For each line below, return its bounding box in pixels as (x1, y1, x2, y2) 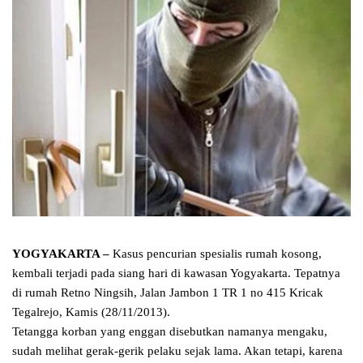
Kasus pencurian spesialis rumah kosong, (109, 247, 322, 261)
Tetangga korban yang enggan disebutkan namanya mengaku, (12, 325, 327, 339)
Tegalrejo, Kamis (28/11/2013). (12, 305, 170, 319)
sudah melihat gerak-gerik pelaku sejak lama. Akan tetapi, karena (12, 344, 343, 358)
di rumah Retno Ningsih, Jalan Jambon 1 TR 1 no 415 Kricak (12, 286, 323, 300)
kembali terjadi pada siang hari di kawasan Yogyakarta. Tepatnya (12, 267, 340, 280)
